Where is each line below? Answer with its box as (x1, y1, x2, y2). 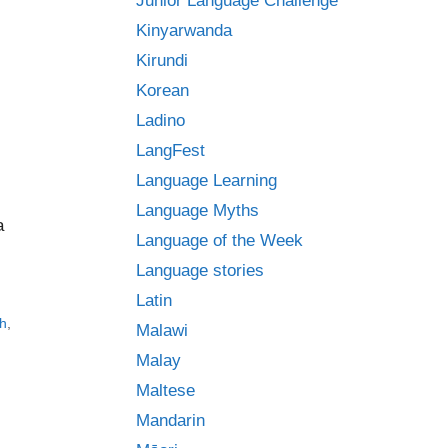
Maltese (136, 381, 195, 400)
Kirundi (136, 51, 188, 70)
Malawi (136, 321, 188, 340)
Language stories (136, 261, 264, 280)
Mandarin (136, 411, 205, 430)
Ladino (136, 111, 185, 130)
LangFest (136, 141, 205, 160)
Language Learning (136, 171, 277, 190)
